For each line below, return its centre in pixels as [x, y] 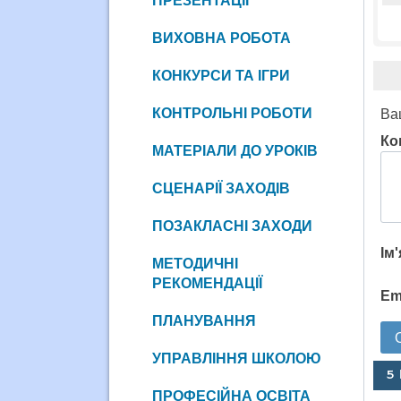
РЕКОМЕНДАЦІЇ [207, 283]
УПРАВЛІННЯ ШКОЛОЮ [236, 358]
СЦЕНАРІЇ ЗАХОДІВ [221, 188]
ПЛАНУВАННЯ [204, 320]
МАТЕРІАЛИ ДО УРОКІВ [235, 150]
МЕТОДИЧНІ [195, 263]
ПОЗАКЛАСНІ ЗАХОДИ [232, 226]
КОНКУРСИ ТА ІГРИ [221, 75]
